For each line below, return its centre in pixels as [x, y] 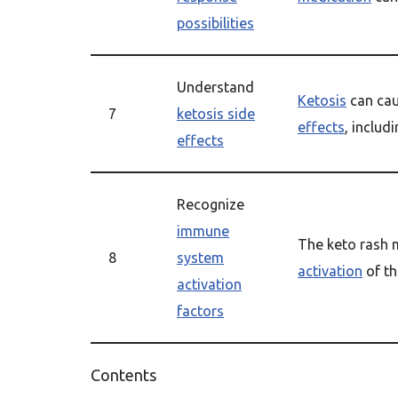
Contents [123, 375]
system [200, 258]
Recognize [211, 204]
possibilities [215, 23]
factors [200, 311]
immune [203, 231]
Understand [215, 87]
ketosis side [216, 114]
